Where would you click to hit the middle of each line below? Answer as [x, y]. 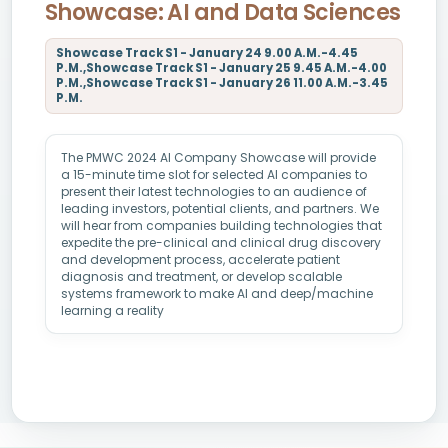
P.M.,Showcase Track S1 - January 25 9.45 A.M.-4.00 [221, 68]
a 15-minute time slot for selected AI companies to [214, 174]
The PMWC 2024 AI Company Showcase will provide [218, 157]
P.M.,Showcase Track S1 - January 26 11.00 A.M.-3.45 [222, 83]
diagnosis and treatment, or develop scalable [201, 276]
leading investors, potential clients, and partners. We [220, 208]
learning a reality [112, 310]
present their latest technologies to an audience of [214, 191]
